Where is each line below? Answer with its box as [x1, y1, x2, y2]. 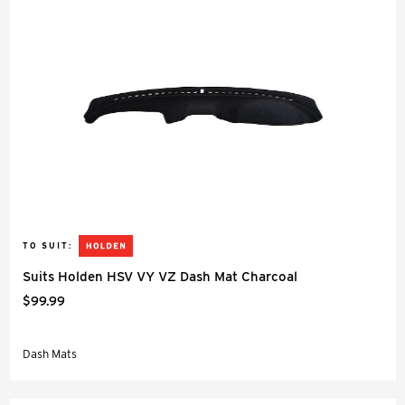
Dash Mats [23, 347, 77, 361]
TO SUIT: [23, 240, 72, 250]
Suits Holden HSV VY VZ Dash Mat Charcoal [23, 268, 297, 285]
